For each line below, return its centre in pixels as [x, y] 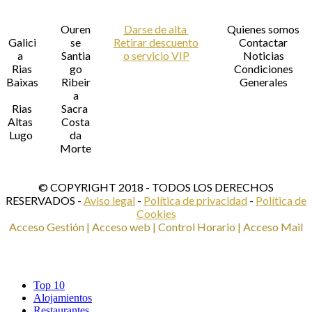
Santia [76, 55]
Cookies [156, 213]
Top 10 [49, 285]
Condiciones [263, 69]
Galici [22, 42]
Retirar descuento [156, 42]
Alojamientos [63, 298]
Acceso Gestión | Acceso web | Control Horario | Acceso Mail [156, 227]
